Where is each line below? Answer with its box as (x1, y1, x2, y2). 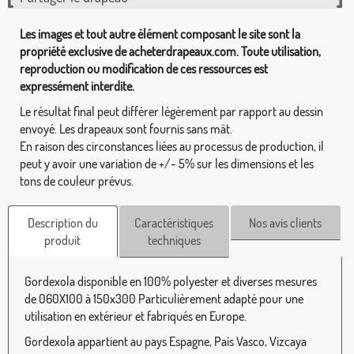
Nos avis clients (249, 215, 322, 232)
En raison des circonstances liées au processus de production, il (20, 138, 324, 155)
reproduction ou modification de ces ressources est (20, 61, 268, 77)
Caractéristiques (134, 215, 214, 232)
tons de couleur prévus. (20, 173, 134, 190)
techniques (147, 232, 201, 249)
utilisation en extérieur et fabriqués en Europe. (24, 308, 247, 325)
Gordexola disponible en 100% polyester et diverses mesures (24, 273, 317, 290)
